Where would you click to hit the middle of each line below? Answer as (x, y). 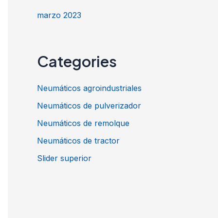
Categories (77, 61)
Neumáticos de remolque (83, 123)
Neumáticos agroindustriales (89, 88)
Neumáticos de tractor (78, 140)
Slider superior (64, 158)
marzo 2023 (59, 15)
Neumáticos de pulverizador (89, 105)
